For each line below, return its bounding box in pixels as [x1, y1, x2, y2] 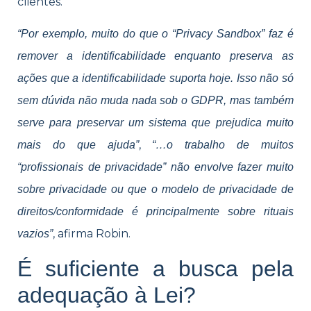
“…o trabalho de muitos [140, 139, 294, 151]
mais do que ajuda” [17, 139, 139, 151]
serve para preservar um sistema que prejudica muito [17, 117, 294, 129]
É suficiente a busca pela [17, 255, 294, 281]
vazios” [17, 228, 53, 240]
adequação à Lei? [17, 282, 196, 308]
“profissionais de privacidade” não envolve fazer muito [17, 161, 294, 174]
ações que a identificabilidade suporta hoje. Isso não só [17, 72, 294, 85]
